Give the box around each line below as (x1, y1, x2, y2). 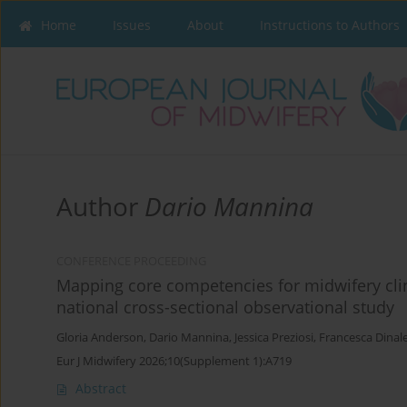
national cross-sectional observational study (56, 296, 394, 319)
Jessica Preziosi (234, 330, 313, 346)
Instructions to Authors (260, 16, 400, 34)
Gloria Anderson (56, 330, 144, 346)
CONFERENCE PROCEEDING (56, 253, 206, 270)
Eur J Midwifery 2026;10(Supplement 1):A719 (56, 352, 292, 370)
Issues (113, 16, 151, 34)
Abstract (75, 380, 126, 398)
